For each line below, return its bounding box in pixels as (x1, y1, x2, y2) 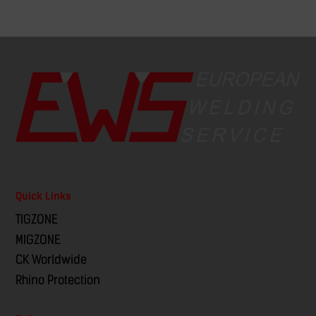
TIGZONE (16, 212, 59, 227)
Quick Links (16, 189, 72, 202)
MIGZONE (16, 232, 61, 247)
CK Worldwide (16, 253, 87, 267)
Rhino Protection (16, 273, 101, 288)
